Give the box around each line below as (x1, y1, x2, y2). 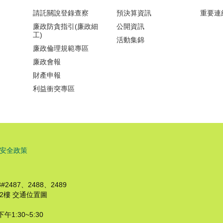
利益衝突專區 (32, 85, 75, 93)
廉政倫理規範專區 (32, 44, 89, 53)
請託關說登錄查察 (32, 9, 89, 17)
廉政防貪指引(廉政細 (32, 22, 98, 31)
